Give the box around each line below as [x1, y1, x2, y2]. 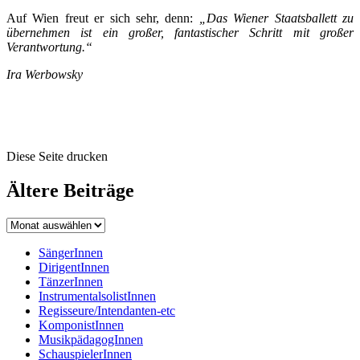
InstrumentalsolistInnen [39, 288, 156, 303]
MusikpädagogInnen [39, 332, 143, 346]
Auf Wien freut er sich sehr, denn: [6, 10, 199, 25]
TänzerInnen [39, 274, 103, 288]
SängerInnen [39, 245, 103, 260]
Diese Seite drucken [6, 149, 108, 163]
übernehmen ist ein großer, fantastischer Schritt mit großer [6, 25, 354, 39]
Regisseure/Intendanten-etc [39, 303, 175, 317]
